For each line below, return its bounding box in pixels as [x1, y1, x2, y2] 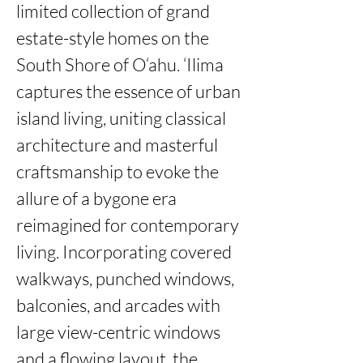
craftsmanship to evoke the [16, 160, 219, 182]
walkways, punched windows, [16, 267, 234, 289]
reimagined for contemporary [16, 214, 239, 236]
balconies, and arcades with [16, 294, 220, 316]
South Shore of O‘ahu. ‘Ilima [16, 53, 224, 75]
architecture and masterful [16, 134, 218, 156]
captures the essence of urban [16, 80, 241, 102]
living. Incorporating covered [16, 241, 232, 263]
